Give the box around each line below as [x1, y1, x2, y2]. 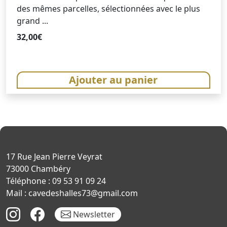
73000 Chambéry [6, 163, 70, 174]
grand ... [17, 15, 49, 26]
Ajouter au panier [69, 72, 158, 87]
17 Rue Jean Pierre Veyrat [6, 150, 102, 162]
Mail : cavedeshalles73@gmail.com [6, 187, 138, 199]
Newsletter [71, 208, 115, 220]
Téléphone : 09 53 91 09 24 [6, 175, 106, 186]
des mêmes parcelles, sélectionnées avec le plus [17, 3, 201, 14]
